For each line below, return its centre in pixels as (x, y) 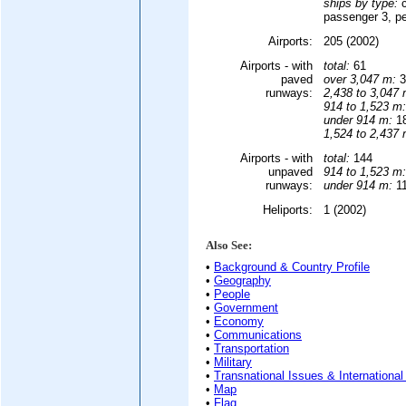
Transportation (251, 349)
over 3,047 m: (360, 79)
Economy (239, 322)
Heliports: (288, 210)
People (232, 295)
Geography (242, 281)
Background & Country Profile (292, 267)
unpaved (290, 172)
